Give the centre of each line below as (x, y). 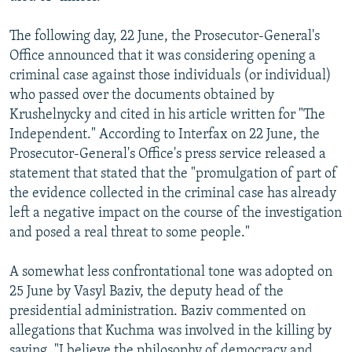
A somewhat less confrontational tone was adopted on (171, 272)
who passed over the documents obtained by (142, 95)
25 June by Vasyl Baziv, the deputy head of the (147, 291)
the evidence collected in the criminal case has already (173, 193)
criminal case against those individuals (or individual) (170, 75)
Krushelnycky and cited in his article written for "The (167, 115)
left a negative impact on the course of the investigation (176, 213)
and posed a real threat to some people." (130, 233)
